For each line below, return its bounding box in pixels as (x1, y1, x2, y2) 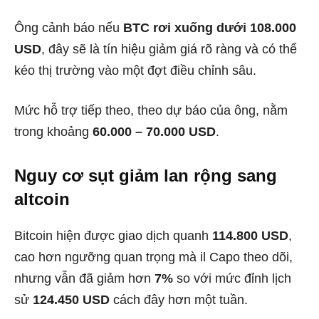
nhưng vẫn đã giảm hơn (14, 271, 155, 286)
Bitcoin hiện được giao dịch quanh (14, 228, 212, 243)
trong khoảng (14, 124, 93, 139)
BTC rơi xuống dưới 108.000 (123, 20, 296, 35)
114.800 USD (212, 228, 288, 243)
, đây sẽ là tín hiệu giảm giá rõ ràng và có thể (41, 41, 297, 56)
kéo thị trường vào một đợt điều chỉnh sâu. (14, 63, 256, 78)
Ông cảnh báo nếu (14, 20, 123, 35)
